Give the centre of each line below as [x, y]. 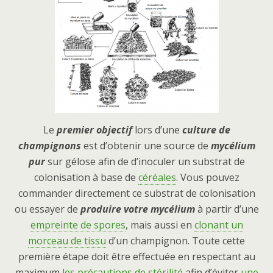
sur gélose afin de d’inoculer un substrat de [145, 162]
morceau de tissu [67, 241]
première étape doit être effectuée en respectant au [136, 257]
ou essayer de [47, 209]
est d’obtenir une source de [146, 146]
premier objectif [94, 130]
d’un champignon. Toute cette [175, 241]
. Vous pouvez [207, 178]
